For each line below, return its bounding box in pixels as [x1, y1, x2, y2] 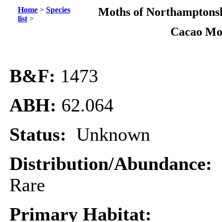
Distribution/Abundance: [9, 154, 217, 174]
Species [46, 5, 70, 14]
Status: [9, 124, 76, 145]
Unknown [76, 124, 150, 145]
